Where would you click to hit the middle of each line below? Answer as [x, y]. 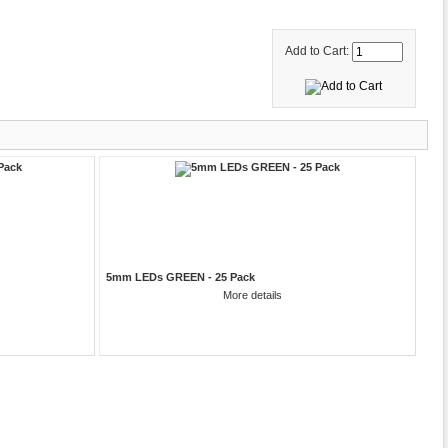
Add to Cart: [318, 51]
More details [252, 294]
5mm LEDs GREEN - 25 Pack [180, 276]
